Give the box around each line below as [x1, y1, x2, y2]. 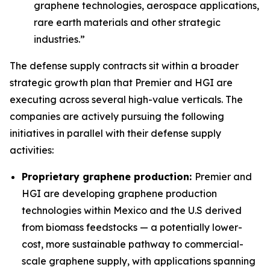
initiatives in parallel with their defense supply [10, 127, 221, 139]
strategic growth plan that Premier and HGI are [10, 77, 233, 89]
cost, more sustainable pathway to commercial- [22, 238, 243, 250]
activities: [10, 144, 54, 156]
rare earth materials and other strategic [34, 16, 221, 28]
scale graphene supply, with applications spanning [22, 255, 256, 267]
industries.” [34, 33, 85, 45]
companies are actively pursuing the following [10, 110, 224, 122]
